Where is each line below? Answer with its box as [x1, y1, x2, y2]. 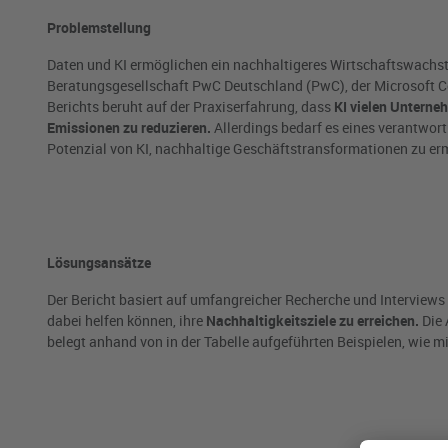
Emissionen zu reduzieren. [47, 118, 211, 138]
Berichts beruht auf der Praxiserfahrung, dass [47, 97, 334, 117]
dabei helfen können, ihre [47, 311, 206, 331]
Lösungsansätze [47, 253, 151, 273]
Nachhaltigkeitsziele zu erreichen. [206, 311, 419, 331]
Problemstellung [47, 18, 151, 38]
